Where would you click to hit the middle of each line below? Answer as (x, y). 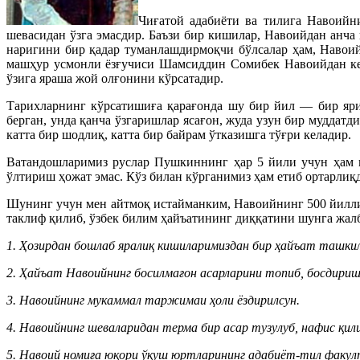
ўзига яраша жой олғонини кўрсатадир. (115, 78)
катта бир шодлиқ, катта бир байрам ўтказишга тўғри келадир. (179, 135)
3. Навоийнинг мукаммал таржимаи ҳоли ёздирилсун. (153, 300)
